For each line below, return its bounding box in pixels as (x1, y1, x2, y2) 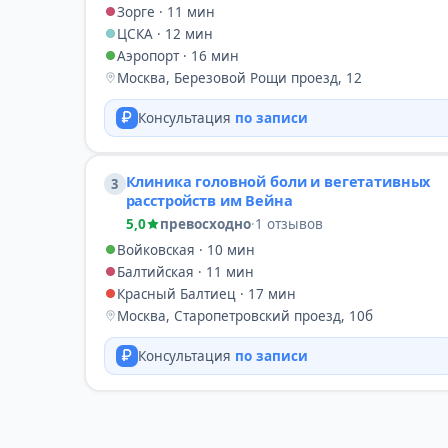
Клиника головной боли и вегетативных (125, 170, 431, 191)
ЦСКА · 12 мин (116, 24, 213, 43)
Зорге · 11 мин (116, 2, 215, 21)
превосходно (159, 214, 251, 233)
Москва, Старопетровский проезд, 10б (116, 306, 373, 325)
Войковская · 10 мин (116, 240, 255, 259)
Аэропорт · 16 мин (116, 46, 239, 65)
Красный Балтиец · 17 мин (116, 284, 296, 303)
